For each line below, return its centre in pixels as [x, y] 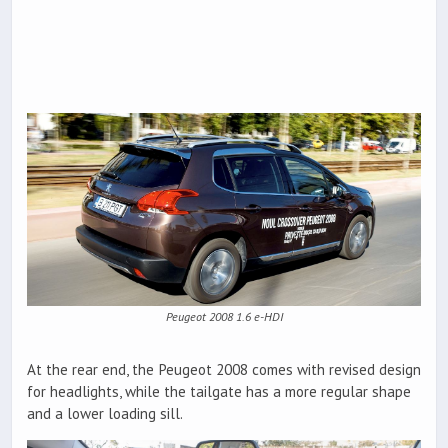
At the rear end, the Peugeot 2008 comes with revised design [224, 369]
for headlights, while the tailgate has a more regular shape [219, 391]
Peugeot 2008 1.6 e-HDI [224, 317]
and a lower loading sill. [105, 413]
